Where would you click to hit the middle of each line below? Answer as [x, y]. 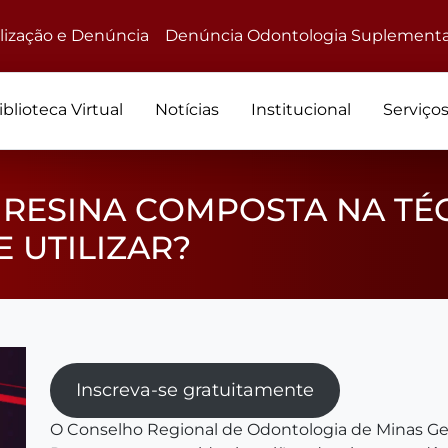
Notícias [187, 109]
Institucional [301, 109]
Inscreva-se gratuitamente [194, 390]
